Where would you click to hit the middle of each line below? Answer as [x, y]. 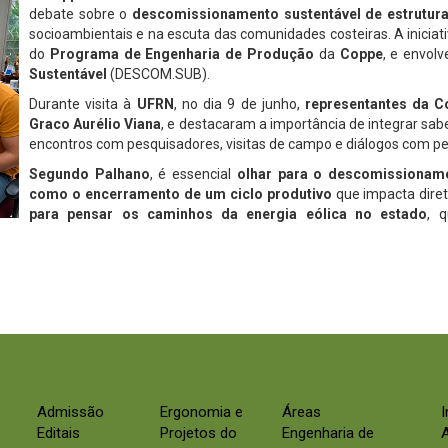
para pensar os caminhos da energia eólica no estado [228, 214]
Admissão [70, 412]
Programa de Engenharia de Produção [182, 54]
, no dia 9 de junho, [236, 104]
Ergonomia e [201, 412]
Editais [58, 433]
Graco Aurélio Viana [95, 124]
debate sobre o [80, 14]
